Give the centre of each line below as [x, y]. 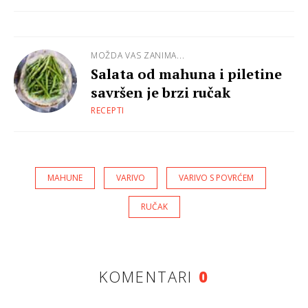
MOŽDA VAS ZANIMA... [138, 55]
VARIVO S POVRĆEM [216, 177]
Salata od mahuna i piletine [186, 74]
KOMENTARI [148, 276]
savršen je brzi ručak [161, 92]
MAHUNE [65, 177]
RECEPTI [108, 110]
